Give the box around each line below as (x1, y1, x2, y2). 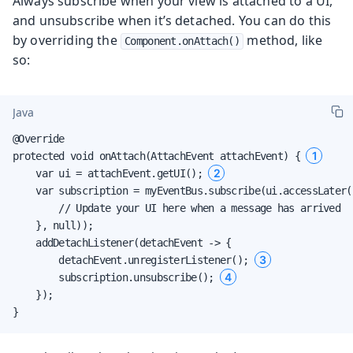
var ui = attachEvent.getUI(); (13, 166, 209, 180)
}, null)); (13, 218, 94, 232)
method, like (243, 31, 323, 49)
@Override (13, 132, 65, 145)
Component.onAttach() (124, 34, 240, 47)
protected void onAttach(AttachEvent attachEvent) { (13, 149, 307, 162)
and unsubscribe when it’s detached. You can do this (13, 11, 332, 29)
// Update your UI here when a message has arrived (13, 201, 341, 214)
